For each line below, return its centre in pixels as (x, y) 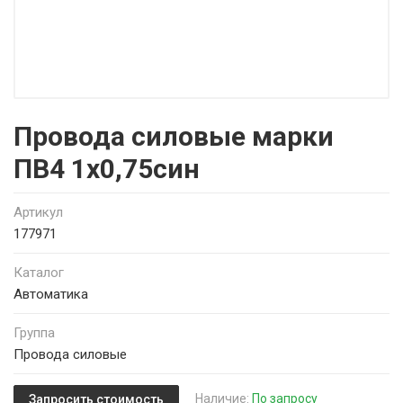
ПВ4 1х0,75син (107, 169)
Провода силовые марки (174, 136)
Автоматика (51, 294)
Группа (34, 333)
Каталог (39, 273)
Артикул (38, 212)
